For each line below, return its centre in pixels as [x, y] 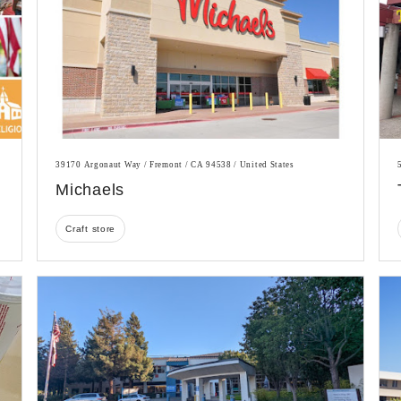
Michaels [90, 189]
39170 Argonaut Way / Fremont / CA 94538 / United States [175, 164]
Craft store [91, 228]
